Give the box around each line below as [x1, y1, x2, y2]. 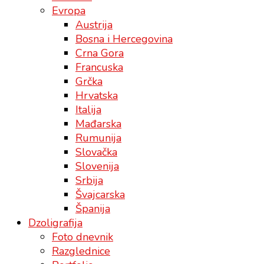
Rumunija [75, 130, 121, 145]
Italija [75, 102, 101, 117]
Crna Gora [75, 45, 124, 60]
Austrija [75, 17, 113, 32]
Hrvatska [75, 88, 118, 103]
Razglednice [52, 243, 110, 258]
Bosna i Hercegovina [75, 31, 173, 46]
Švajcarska [75, 187, 125, 202]
